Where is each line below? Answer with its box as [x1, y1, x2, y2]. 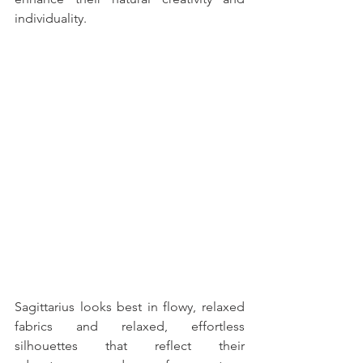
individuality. [15, 11, 90, 27]
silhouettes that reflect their [15, 338, 245, 354]
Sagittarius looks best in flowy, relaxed [15, 299, 245, 315]
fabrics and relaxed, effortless [15, 318, 245, 335]
